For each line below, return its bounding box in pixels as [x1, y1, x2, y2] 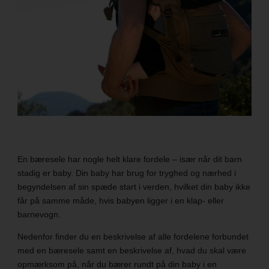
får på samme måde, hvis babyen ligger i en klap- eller [17, 196, 224, 206]
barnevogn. [17, 210, 63, 220]
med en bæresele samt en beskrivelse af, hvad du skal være [17, 246, 246, 256]
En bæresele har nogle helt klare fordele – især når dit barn [17, 154, 242, 165]
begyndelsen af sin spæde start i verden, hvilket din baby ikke [17, 182, 250, 192]
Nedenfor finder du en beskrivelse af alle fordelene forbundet [17, 232, 249, 242]
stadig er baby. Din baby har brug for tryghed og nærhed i [17, 168, 236, 178]
